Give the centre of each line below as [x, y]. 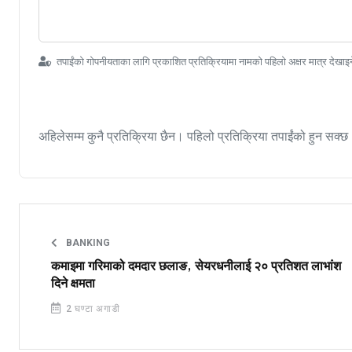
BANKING [87, 242]
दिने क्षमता [73, 283]
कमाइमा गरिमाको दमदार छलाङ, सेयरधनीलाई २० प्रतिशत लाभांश [196, 266]
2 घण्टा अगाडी [91, 308]
